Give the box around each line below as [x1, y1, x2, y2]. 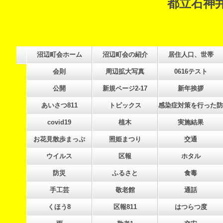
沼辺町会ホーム [36, 51, 82, 58]
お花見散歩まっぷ [33, 135, 85, 143]
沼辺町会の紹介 [102, 51, 148, 58]
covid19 [47, 118, 71, 126]
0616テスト [174, 68, 208, 75]
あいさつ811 [41, 102, 78, 109]
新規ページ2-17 [103, 85, 147, 92]
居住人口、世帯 [168, 51, 214, 58]
